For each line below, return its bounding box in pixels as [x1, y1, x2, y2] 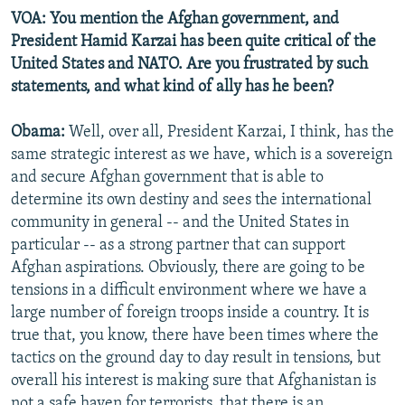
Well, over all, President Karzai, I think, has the [65, 124, 394, 142]
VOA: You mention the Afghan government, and [11, 11, 339, 29]
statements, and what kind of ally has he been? [11, 79, 334, 97]
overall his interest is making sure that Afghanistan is [11, 372, 376, 391]
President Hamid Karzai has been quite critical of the [11, 33, 376, 52]
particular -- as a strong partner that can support [11, 237, 345, 255]
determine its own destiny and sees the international [11, 192, 372, 210]
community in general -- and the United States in [11, 214, 349, 232]
